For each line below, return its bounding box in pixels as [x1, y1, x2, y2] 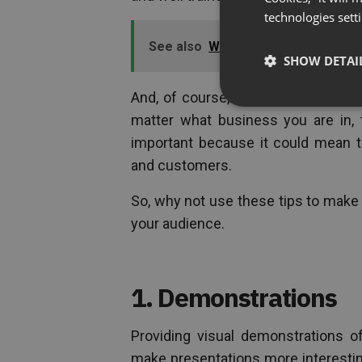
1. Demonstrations [131, 280, 337, 315]
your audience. [131, 215, 225, 233]
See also [149, 39, 202, 55]
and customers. [131, 157, 232, 175]
